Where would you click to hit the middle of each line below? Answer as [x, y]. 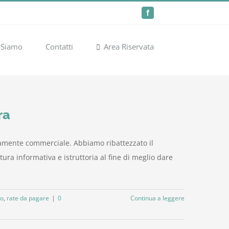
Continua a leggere [157, 198]
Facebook [159, 15]
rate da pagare [28, 198]
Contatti [59, 47]
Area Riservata [129, 47]
